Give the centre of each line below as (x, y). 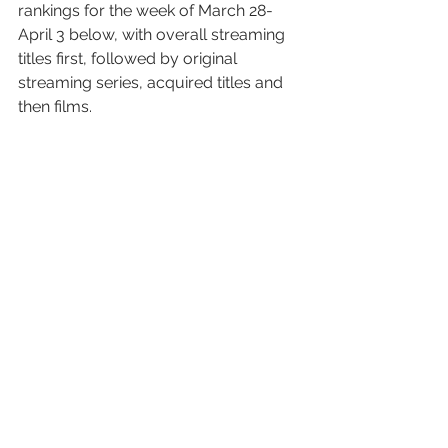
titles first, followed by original (129, 58)
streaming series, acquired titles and (152, 82)
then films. (55, 106)
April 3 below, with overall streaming (153, 34)
